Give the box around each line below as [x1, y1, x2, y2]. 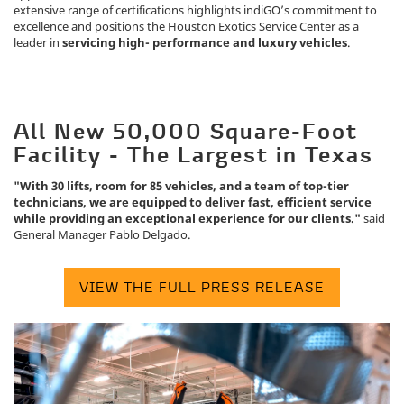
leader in [14, 33, 62, 50]
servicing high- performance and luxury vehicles [62, 33, 347, 50]
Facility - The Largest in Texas [14, 145, 373, 168]
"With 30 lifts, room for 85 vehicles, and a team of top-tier [14, 177, 349, 194]
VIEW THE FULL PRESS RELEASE [79, 277, 325, 297]
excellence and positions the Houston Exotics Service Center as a [14, 17, 359, 34]
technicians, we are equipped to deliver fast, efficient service [14, 193, 372, 210]
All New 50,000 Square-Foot [14, 122, 358, 144]
